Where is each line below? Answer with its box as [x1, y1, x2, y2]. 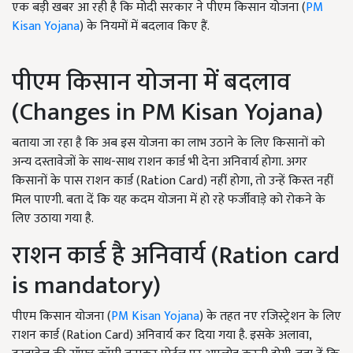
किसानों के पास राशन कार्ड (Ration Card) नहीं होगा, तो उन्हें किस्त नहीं [12, 169, 333, 191]
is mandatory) [12, 264, 177, 307]
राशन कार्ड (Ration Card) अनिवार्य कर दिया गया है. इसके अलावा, [12, 324, 311, 346]
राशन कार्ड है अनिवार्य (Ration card [12, 234, 340, 277]
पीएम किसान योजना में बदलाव [12, 61, 291, 103]
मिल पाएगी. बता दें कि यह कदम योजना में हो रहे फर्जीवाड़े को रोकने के [12, 188, 325, 210]
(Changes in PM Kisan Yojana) [12, 91, 323, 133]
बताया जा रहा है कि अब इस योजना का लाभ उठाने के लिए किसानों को [12, 132, 325, 154]
